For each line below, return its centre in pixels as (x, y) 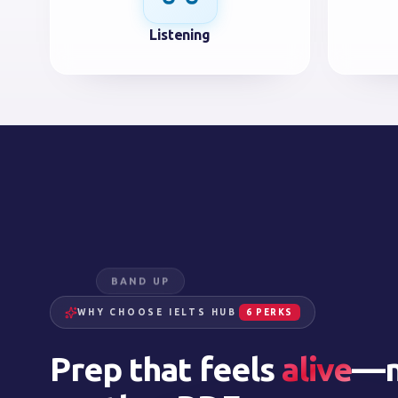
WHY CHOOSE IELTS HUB (157, 312)
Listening (180, 35)
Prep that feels (162, 369)
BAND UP (140, 278)
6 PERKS (270, 312)
